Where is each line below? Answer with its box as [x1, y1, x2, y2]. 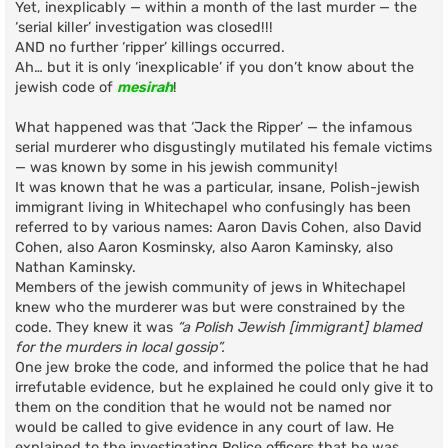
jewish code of [15, 79, 117, 97]
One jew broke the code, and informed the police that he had [15, 359, 429, 377]
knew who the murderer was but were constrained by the [15, 299, 405, 317]
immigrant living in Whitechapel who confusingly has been [15, 199, 411, 217]
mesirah [117, 79, 173, 97]
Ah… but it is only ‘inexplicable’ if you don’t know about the [15, 59, 414, 77]
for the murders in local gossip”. [15, 339, 225, 357]
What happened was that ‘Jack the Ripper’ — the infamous [15, 119, 412, 137]
